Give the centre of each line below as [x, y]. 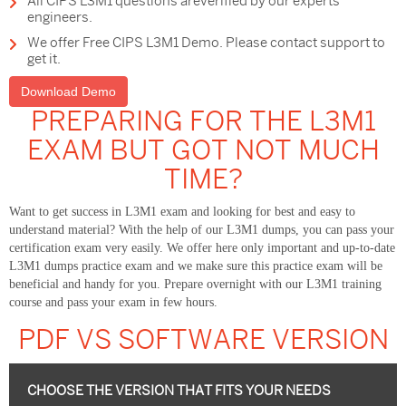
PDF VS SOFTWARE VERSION [203, 340]
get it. [44, 59]
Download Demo [68, 92]
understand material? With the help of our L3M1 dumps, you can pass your [202, 230]
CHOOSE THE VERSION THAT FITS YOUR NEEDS [179, 391]
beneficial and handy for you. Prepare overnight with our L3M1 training [195, 285]
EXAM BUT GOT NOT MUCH [203, 151]
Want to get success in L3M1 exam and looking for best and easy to [182, 212]
